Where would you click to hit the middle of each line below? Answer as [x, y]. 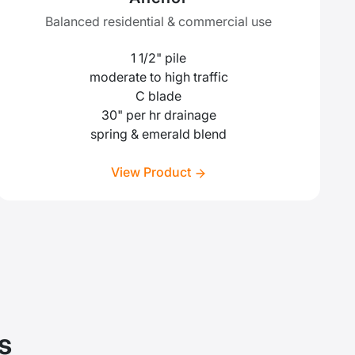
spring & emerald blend [158, 134]
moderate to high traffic [158, 77]
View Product [152, 172]
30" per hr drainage [158, 115]
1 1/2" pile [158, 58]
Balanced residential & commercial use [158, 22]
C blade [158, 96]
